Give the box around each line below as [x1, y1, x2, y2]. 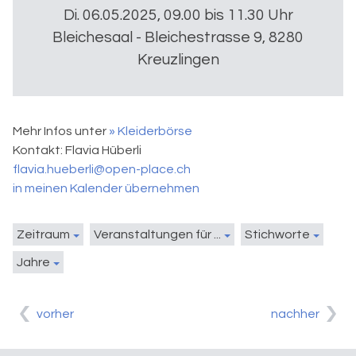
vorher [37, 308, 74, 321]
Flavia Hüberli [65, 144, 141, 157]
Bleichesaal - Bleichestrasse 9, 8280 [52, 29, 304, 46]
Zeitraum [17, 228, 70, 242]
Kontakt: [13, 144, 65, 157]
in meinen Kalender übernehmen [13, 182, 199, 195]
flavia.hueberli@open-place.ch [13, 163, 191, 176]
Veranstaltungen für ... [94, 228, 221, 242]
